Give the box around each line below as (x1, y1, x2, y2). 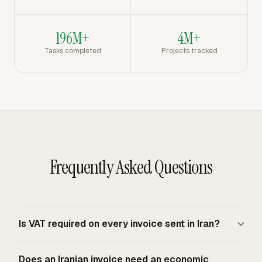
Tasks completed (44, 46, 101, 56)
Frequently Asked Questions (49, 155, 213, 180)
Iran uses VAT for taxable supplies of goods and (19, 243, 209, 254)
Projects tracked (161, 46, 218, 56)
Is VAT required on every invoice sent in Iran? (19, 218, 220, 230)
